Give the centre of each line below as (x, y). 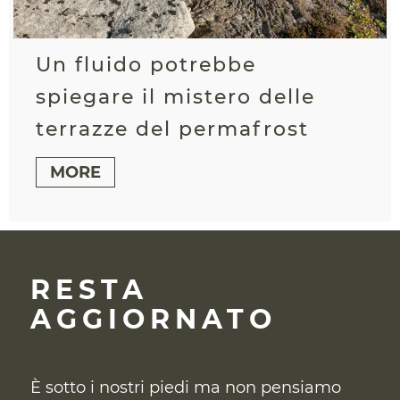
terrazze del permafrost (172, 129)
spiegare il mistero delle (175, 97)
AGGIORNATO (153, 320)
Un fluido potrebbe (146, 65)
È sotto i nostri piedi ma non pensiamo (185, 387)
